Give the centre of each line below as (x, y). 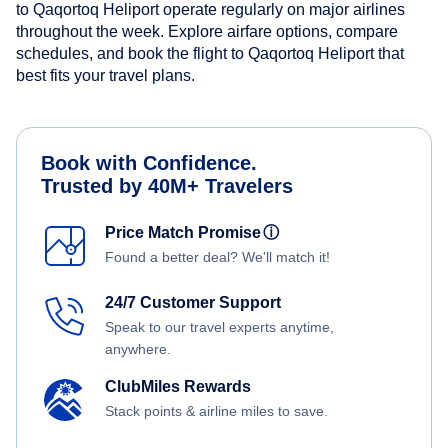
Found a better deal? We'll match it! (217, 257)
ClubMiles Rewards (178, 387)
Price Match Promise (187, 233)
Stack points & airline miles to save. (216, 411)
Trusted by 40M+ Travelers (167, 186)
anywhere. (138, 349)
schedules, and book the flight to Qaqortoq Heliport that (210, 54)
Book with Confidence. (149, 163)
